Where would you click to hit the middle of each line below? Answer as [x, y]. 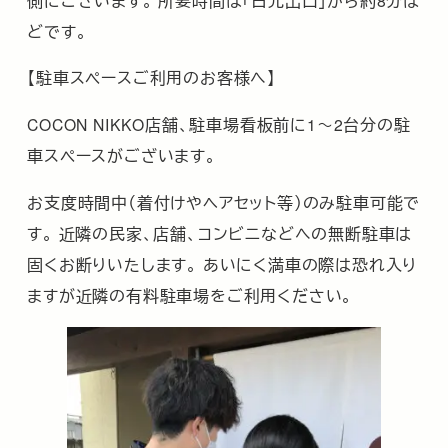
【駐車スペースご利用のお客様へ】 [154, 77]
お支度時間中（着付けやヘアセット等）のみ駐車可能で [224, 201]
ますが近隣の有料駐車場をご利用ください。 [190, 294]
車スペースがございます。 [124, 155]
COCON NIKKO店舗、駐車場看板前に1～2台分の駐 [219, 124]
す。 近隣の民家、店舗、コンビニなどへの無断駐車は [220, 232]
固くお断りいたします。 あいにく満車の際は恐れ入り [222, 263]
